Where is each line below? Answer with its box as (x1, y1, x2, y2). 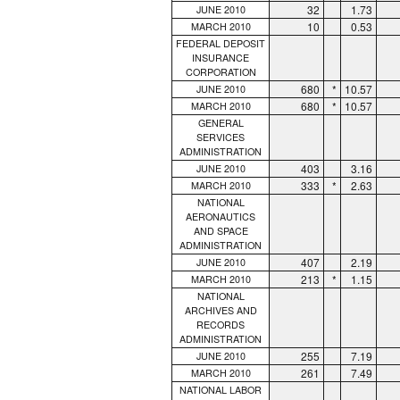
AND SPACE (193, 223, 248, 237)
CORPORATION (185, 64, 256, 79)
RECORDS (196, 317, 245, 331)
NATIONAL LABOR (179, 382, 262, 396)
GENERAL (197, 115, 244, 129)
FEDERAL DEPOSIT (176, 36, 265, 50)
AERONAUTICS (186, 209, 255, 223)
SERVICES (196, 129, 245, 144)
